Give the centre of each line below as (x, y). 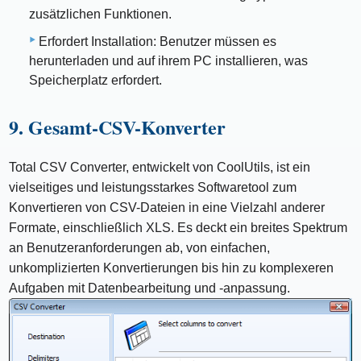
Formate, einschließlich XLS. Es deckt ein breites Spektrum (178, 227)
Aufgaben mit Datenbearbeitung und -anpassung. (150, 288)
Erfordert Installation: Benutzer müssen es (158, 41)
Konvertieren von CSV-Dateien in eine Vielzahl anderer (167, 207)
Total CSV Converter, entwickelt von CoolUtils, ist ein (160, 167)
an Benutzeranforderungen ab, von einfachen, (140, 247)
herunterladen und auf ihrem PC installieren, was (168, 60)
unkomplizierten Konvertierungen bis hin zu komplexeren (172, 268)
